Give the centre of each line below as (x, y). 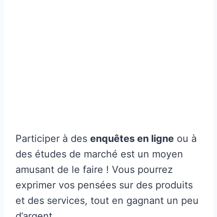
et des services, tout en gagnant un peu (107, 201)
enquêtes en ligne (132, 139)
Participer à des (53, 139)
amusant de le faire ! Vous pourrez (94, 170)
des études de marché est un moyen (99, 154)
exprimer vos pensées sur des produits (104, 185)
